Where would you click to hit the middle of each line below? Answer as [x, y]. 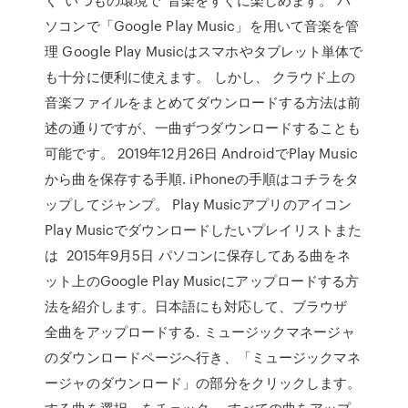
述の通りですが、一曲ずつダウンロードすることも [203, 127]
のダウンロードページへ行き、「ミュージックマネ [203, 357]
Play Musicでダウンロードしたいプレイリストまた [204, 229]
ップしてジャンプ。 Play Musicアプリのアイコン [199, 204]
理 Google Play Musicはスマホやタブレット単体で [204, 51]
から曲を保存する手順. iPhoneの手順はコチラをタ [202, 178]
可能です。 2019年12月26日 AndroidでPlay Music [201, 153]
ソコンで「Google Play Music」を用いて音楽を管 [202, 25]
